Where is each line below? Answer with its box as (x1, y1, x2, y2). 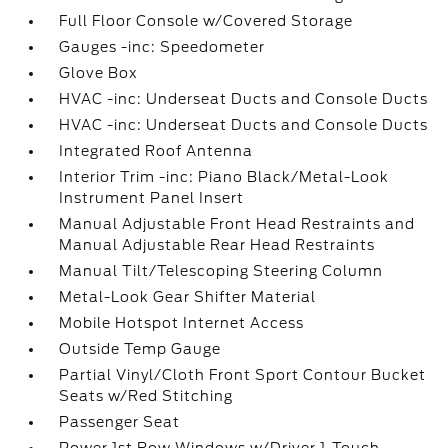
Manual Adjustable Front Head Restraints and (59, 216, 416, 232)
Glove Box (59, 65, 139, 81)
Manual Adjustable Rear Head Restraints (59, 237, 376, 253)
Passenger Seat (59, 414, 181, 430)
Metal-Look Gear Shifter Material (59, 289, 317, 305)
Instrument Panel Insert (59, 190, 245, 206)
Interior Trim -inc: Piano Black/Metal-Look (59, 169, 390, 185)
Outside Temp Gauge (59, 341, 222, 357)
